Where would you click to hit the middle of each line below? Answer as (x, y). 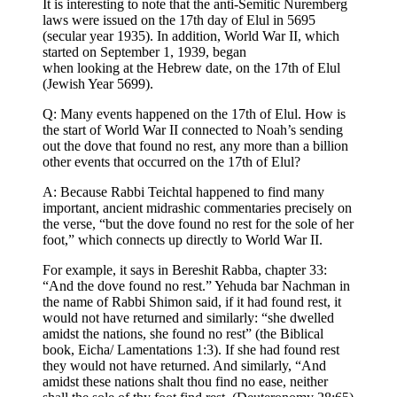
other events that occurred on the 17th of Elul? (171, 162)
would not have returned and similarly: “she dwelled (188, 318)
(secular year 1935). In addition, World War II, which (191, 36)
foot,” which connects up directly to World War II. (183, 240)
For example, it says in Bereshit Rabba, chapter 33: (185, 270)
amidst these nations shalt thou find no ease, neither (185, 382)
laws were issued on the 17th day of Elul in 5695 (179, 20)
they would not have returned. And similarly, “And (184, 366)
